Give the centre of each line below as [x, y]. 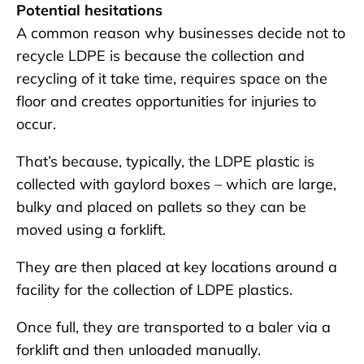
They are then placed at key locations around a [177, 267]
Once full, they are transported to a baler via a [173, 327]
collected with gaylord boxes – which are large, [176, 184]
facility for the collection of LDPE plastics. [154, 290]
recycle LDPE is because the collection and [160, 56]
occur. [36, 124]
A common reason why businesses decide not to [181, 33]
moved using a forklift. [91, 230]
